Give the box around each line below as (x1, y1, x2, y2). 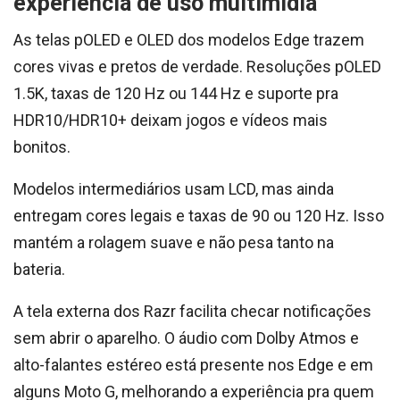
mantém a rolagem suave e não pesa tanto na (13, 233, 334, 252)
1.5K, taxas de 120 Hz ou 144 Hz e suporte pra (13, 84, 338, 103)
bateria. (13, 260, 65, 279)
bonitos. (13, 137, 71, 156)
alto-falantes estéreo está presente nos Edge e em (13, 355, 373, 374)
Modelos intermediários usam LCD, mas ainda (13, 179, 334, 198)
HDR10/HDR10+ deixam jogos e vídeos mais (13, 111, 328, 129)
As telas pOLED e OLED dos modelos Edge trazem (13, 30, 364, 49)
